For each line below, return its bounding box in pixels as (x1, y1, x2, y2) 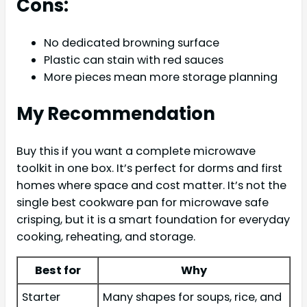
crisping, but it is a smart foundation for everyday (16, 211, 290, 228)
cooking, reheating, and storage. (16, 228, 195, 245)
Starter (22, 289, 60, 306)
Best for (34, 262, 81, 279)
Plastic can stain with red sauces (44, 52, 223, 69)
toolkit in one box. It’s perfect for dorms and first (16, 160, 282, 176)
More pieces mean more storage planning (44, 69, 278, 86)
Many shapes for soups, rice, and (103, 289, 282, 306)
